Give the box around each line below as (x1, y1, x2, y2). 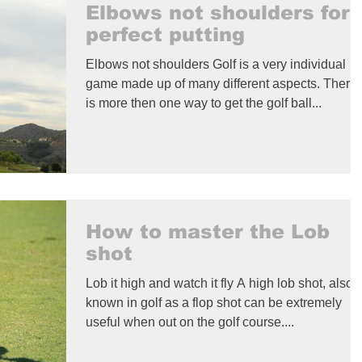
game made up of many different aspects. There (86, 76, 357, 90)
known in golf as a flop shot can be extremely (86, 296, 342, 310)
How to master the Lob (86, 221, 330, 243)
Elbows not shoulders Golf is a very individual (86, 57, 346, 71)
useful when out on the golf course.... (86, 315, 294, 330)
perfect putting (86, 23, 245, 45)
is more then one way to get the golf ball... (86, 95, 322, 110)
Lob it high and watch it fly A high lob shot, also (86, 276, 353, 291)
